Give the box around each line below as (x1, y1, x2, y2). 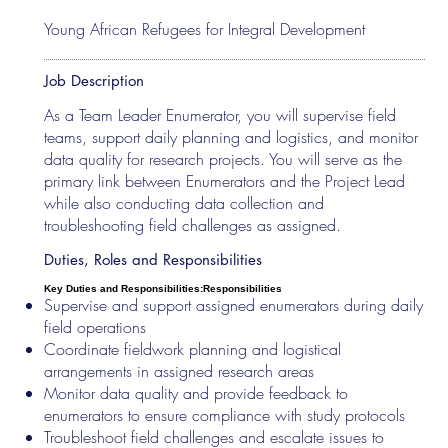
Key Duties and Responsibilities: (44, 282, 204, 294)
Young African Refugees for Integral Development (44, 18, 366, 41)
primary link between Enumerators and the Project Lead (44, 169, 406, 192)
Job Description (44, 70, 145, 90)
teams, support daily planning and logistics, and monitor (44, 125, 419, 148)
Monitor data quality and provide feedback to (44, 381, 349, 404)
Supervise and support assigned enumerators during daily (44, 293, 424, 316)
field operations (44, 315, 147, 338)
